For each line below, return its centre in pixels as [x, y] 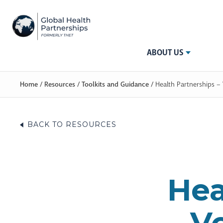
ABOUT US [165, 53]
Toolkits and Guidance [115, 84]
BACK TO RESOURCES [72, 125]
